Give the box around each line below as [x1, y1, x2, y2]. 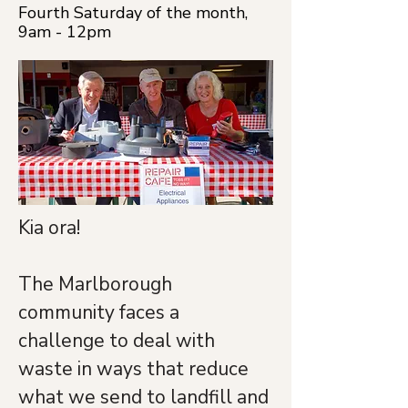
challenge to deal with [18, 328, 219, 353]
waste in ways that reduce [18, 356, 253, 382]
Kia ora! [18, 215, 80, 240]
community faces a [18, 300, 184, 325]
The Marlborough [18, 271, 177, 297]
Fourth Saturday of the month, [18, 2, 248, 24]
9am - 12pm [18, 21, 111, 43]
